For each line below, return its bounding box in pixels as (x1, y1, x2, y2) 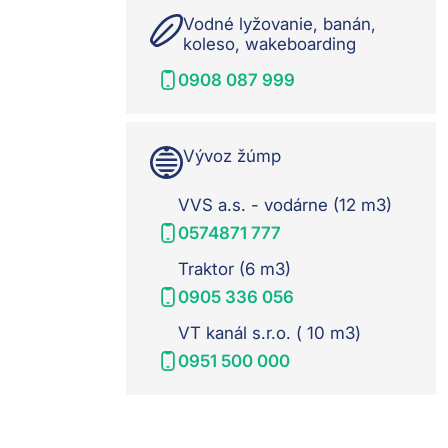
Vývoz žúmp (183, 146, 281, 167)
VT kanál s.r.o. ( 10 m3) (178, 323, 361, 344)
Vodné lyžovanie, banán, (183, 14, 376, 35)
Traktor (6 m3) (178, 259, 291, 280)
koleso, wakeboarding (183, 34, 356, 55)
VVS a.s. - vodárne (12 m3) (178, 195, 392, 216)
